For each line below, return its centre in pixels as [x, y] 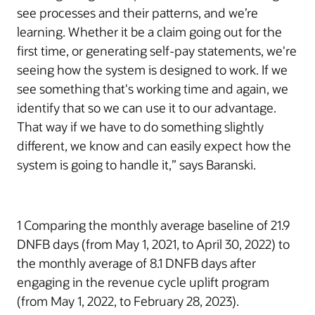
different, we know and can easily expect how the [154, 145]
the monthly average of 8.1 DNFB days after [136, 263]
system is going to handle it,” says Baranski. [136, 164]
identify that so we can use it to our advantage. [147, 107]
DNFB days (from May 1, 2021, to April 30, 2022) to [153, 244]
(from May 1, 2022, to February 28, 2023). [128, 301]
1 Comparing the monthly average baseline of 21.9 [153, 225]
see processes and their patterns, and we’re [137, 12]
